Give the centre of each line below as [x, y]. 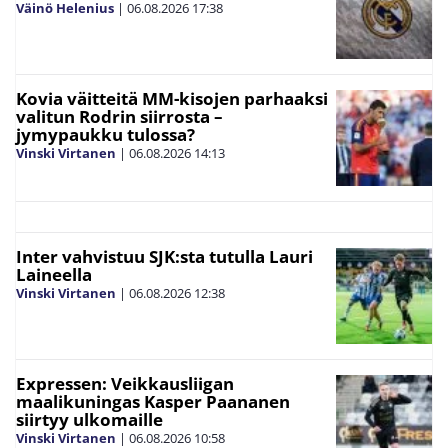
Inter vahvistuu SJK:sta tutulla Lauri [164, 256]
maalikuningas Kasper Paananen [153, 401]
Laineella [54, 274]
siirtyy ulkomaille [89, 419]
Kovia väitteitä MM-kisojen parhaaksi [172, 98]
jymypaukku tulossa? [105, 134]
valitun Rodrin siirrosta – [119, 116]
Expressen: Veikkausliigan [125, 383]
